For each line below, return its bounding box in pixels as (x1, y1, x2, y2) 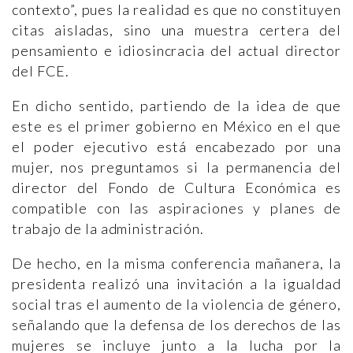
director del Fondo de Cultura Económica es (12, 179, 341, 197)
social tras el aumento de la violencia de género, (12, 295, 341, 314)
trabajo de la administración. (12, 220, 214, 238)
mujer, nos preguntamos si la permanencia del (12, 158, 341, 176)
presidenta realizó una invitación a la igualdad (12, 275, 341, 293)
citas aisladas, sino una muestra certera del (12, 21, 341, 39)
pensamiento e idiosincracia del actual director (12, 42, 341, 60)
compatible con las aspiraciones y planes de (12, 199, 341, 217)
